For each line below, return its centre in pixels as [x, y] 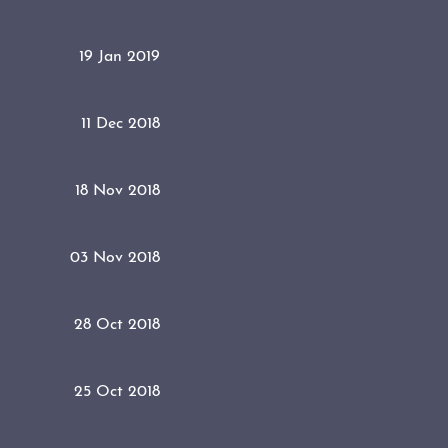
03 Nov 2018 [115, 257]
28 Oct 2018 [117, 324]
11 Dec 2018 [120, 123]
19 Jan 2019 [119, 56]
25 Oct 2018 [117, 391]
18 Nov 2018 [117, 190]
